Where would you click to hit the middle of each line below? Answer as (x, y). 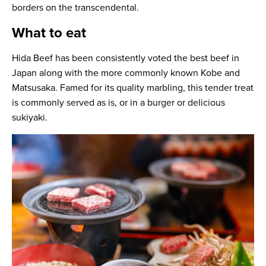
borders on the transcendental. (75, 8)
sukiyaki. (30, 118)
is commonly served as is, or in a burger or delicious (118, 103)
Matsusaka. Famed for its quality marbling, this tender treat (133, 88)
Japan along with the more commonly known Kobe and (126, 73)
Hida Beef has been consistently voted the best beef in (126, 58)
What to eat (49, 33)
